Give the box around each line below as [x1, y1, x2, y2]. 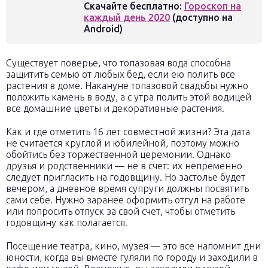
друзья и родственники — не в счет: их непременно [6, 160, 242, 171]
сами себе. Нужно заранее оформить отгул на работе [6, 194, 245, 205]
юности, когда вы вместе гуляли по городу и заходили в [6, 252, 258, 263]
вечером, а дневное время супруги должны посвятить [6, 183, 249, 194]
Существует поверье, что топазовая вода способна [6, 57, 231, 68]
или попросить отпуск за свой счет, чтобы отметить [6, 206, 235, 217]
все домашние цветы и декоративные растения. [6, 103, 224, 114]
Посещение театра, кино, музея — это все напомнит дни [6, 240, 261, 251]
